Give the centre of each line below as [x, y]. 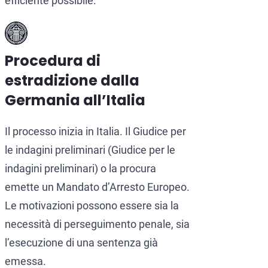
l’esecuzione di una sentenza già [81, 243]
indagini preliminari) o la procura [80, 169]
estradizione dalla [72, 81]
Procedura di [53, 61]
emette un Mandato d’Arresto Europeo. [97, 187]
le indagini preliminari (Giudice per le [90, 150]
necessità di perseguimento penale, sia [97, 224]
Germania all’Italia [75, 100]
